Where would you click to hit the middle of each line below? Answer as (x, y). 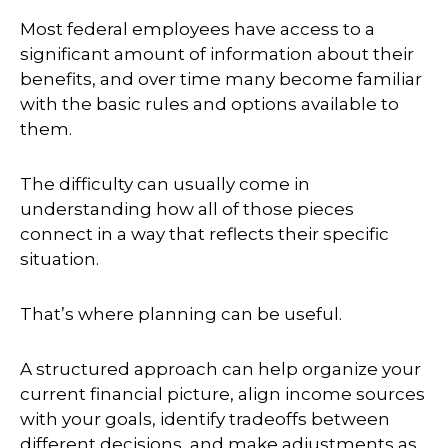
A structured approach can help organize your (220, 368)
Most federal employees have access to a (197, 28)
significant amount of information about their (217, 53)
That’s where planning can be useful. (181, 313)
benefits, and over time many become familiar (221, 78)
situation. (59, 258)
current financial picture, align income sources (222, 393)
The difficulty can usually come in (165, 183)
